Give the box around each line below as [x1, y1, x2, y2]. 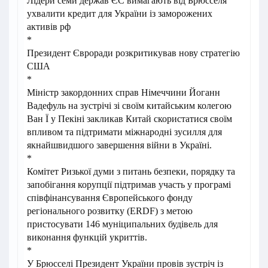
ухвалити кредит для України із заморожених [27, 8, 212, 19]
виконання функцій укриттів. [27, 232, 147, 243]
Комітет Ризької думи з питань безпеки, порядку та [27, 166, 235, 177]
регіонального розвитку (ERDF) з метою [27, 206, 193, 217]
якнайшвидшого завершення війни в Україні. [27, 140, 212, 151]
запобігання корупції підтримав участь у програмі [27, 179, 231, 190]
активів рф [27, 22, 71, 32]
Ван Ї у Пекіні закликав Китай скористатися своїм [27, 114, 232, 124]
